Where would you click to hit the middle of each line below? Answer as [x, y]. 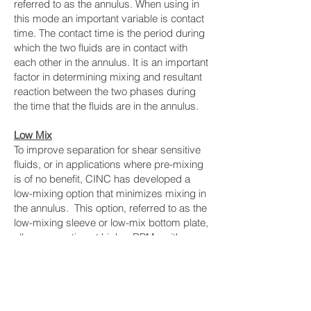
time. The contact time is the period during [109, 33]
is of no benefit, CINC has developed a [102, 179]
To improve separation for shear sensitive [107, 150]
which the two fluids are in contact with [101, 48]
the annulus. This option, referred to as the [110, 208]
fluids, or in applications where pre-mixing [109, 165]
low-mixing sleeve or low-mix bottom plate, [111, 223]
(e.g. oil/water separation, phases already [108, 296]
